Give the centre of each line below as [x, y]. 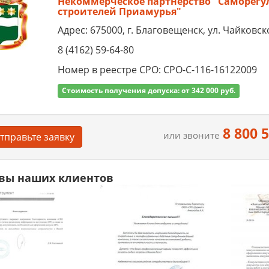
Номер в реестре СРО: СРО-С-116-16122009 [157, 70]
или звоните [192, 135]
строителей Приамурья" [119, 12]
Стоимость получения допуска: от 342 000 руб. [148, 91]
